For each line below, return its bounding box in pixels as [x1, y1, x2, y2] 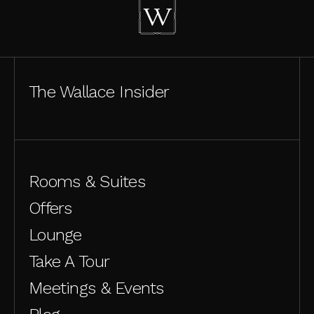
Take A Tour [29, 252, 110, 272]
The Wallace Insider [29, 82, 170, 102]
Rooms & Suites [29, 172, 145, 192]
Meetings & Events [29, 278, 164, 299]
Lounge [29, 225, 82, 245]
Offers [29, 198, 72, 219]
